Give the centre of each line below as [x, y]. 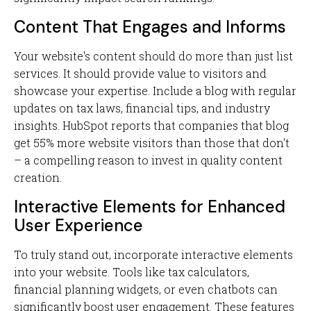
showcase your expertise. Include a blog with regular [155, 91]
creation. [38, 177]
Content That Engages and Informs [150, 27]
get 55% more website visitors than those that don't [152, 143]
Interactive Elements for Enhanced [150, 207]
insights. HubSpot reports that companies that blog [151, 125]
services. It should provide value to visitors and [140, 73]
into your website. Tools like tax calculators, [132, 272]
